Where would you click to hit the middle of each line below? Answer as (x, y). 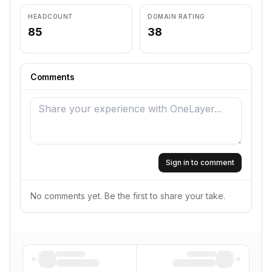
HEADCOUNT (51, 16)
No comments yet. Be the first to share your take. (128, 196)
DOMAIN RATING (176, 16)
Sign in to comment (200, 162)
